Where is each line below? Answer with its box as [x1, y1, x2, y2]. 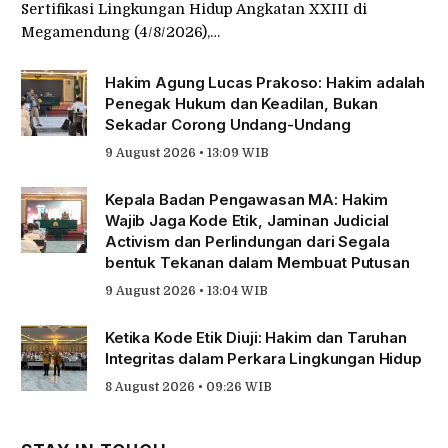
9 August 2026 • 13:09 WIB [105, 146, 269, 161]
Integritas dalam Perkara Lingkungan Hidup [105, 349, 422, 369]
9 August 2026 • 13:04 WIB [105, 284, 268, 299]
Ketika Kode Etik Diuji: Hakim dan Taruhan [105, 328, 407, 348]
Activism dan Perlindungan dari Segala [105, 232, 390, 252]
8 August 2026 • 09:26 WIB [105, 380, 272, 395]
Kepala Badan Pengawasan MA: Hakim [105, 190, 389, 210]
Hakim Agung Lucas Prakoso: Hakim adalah [105, 73, 426, 93]
